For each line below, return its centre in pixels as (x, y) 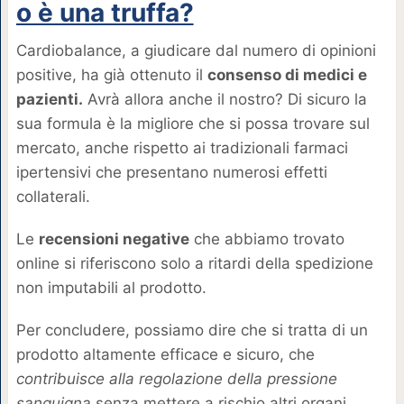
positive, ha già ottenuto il (111, 75)
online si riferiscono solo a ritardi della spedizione (194, 264)
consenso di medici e (287, 75)
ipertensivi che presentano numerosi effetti (171, 173)
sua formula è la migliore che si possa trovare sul (193, 124)
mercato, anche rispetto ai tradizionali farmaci (182, 148)
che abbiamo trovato (266, 239)
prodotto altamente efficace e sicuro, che (165, 355)
